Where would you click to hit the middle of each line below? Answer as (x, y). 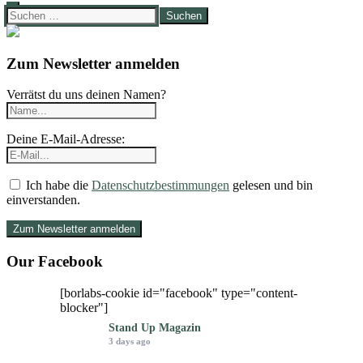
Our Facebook (55, 262)
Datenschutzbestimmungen (160, 186)
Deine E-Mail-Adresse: (66, 139)
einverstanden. (43, 200)
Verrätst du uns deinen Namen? (86, 95)
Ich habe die (57, 186)
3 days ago (130, 341)
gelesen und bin (271, 186)
